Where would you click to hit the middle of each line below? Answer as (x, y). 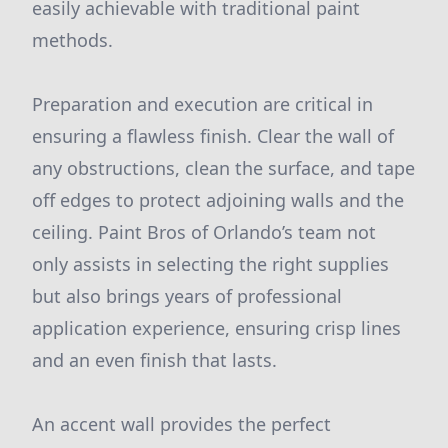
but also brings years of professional (187, 296)
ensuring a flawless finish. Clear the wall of (213, 136)
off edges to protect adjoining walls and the (218, 200)
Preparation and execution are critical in (202, 104)
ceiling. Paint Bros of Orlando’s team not (204, 232)
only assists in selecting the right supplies (210, 264)
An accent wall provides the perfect (181, 424)
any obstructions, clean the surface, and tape (223, 168)
